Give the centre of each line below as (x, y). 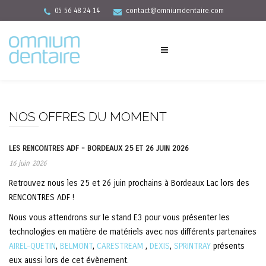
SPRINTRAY (192, 246)
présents (228, 246)
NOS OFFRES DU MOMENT (88, 117)
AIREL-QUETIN (32, 246)
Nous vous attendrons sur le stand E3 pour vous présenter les (119, 218)
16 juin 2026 (28, 163)
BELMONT (76, 246)
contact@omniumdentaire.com (175, 11)
